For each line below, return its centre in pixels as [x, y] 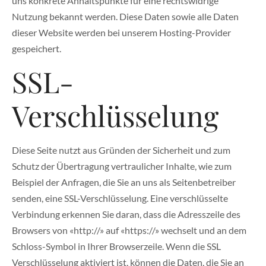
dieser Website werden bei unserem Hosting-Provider [121, 33]
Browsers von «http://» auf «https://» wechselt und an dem [129, 230]
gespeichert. [37, 49]
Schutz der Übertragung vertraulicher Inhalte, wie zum [122, 166]
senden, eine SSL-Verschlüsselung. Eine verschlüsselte [120, 198]
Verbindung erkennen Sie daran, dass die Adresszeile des [126, 214]
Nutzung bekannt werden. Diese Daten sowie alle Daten [125, 17]
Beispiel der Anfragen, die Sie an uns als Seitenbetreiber [124, 182]
